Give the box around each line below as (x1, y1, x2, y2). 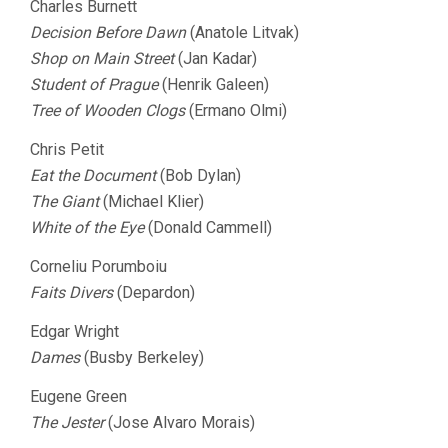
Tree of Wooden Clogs (30, 101, 185, 120)
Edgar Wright (30, 322, 119, 341)
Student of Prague (30, 75, 158, 94)
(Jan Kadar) (174, 49, 257, 68)
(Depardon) (113, 283, 195, 302)
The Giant (30, 192, 99, 211)
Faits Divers (30, 283, 113, 302)
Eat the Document (30, 166, 156, 185)
